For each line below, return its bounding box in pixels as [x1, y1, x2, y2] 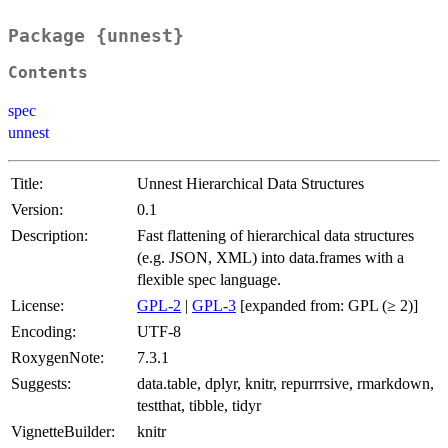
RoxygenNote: [11, 349, 104, 367]
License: [11, 297, 64, 315]
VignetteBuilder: [11, 423, 115, 441]
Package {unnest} [8, 25, 184, 47]
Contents [8, 64, 88, 83]
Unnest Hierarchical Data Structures [137, 175, 364, 193]
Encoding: [11, 323, 76, 341]
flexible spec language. [137, 271, 281, 289]
